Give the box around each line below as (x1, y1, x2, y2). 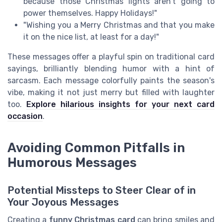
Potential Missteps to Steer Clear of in (7, 184, 196, 196)
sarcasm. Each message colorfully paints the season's (7, 75, 215, 85)
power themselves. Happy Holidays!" (23, 8, 157, 18)
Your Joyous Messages (7, 196, 119, 208)
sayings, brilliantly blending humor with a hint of (7, 63, 215, 73)
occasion (7, 111, 43, 121)
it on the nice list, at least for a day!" (23, 32, 159, 42)
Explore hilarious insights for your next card (26, 99, 215, 109)
